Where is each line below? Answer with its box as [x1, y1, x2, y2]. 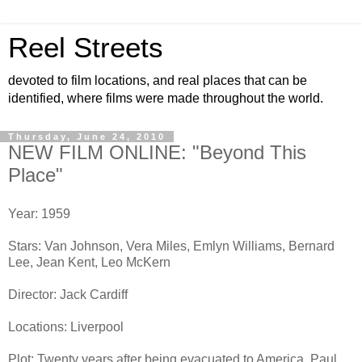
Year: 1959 [8, 206, 70, 221]
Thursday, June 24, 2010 [8, 132, 166, 141]
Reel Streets [8, 32, 163, 63]
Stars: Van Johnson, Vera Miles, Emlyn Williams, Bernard [8, 238, 335, 253]
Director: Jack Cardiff [8, 287, 128, 301]
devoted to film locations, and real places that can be [8, 74, 307, 87]
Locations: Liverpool [8, 319, 124, 334]
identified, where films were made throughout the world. [8, 91, 323, 105]
